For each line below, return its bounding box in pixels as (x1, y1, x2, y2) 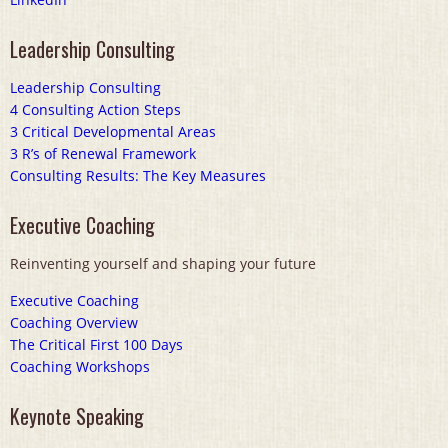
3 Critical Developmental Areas (10, 122, 216, 142)
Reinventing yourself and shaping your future (10, 254, 316, 274)
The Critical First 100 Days (10, 335, 183, 355)
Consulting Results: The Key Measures (10, 166, 266, 186)
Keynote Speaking (10, 401, 144, 432)
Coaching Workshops (10, 357, 150, 377)
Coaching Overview (10, 313, 138, 333)
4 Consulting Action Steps (10, 100, 181, 120)
